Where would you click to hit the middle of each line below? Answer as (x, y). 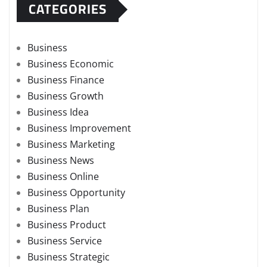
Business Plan (58, 209)
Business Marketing (71, 145)
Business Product (67, 225)
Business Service (65, 241)
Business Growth (66, 96)
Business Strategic (69, 257)
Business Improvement (79, 128)
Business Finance (66, 80)
